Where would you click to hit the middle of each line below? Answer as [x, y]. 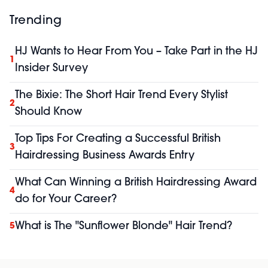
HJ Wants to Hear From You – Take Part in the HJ [136, 52]
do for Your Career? [66, 200]
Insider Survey [51, 69]
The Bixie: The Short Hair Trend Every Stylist [121, 96]
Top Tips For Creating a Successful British [118, 139]
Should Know [48, 112]
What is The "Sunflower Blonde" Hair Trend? [124, 227]
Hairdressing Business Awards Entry [105, 156]
